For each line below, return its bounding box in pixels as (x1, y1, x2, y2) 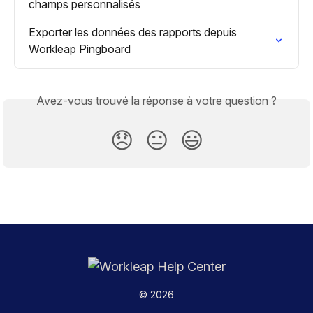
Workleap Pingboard (29, 42, 131, 57)
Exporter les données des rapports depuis (29, 25, 240, 40)
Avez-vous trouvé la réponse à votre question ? (36, 94, 277, 108)
